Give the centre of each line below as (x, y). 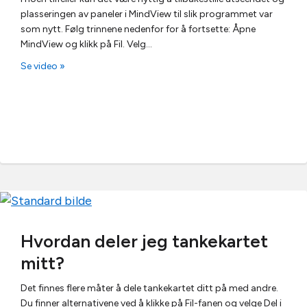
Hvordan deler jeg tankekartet (144, 241)
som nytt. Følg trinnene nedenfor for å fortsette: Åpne (138, 29)
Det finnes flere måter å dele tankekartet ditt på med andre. (149, 288)
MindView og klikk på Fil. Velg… (86, 44)
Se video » (43, 66)
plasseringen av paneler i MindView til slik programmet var (147, 14)
